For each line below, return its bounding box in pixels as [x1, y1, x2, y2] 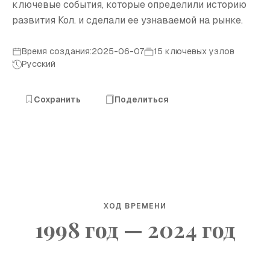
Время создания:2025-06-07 [22, 46, 144, 57]
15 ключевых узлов [154, 46, 234, 57]
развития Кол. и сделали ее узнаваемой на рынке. [12, 14, 243, 27]
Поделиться [115, 93, 169, 105]
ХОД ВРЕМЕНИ [103, 201, 167, 211]
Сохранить [34, 93, 81, 105]
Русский [22, 58, 55, 69]
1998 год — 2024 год [34, 215, 236, 243]
